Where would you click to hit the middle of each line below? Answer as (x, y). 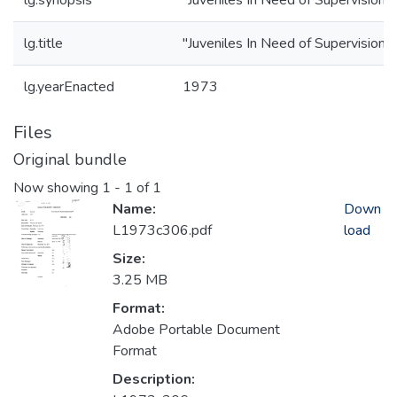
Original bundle (70, 160)
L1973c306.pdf (162, 231)
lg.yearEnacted (69, 87)
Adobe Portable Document (196, 330)
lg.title (43, 43)
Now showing (58, 188)
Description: (154, 380)
